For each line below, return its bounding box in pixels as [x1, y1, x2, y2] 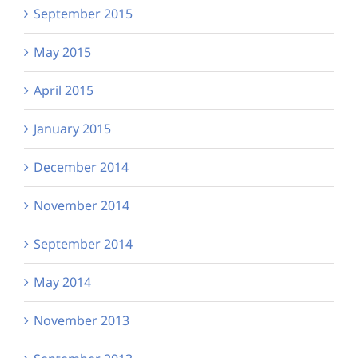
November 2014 [34, 196, 129, 214]
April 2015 [34, 81, 93, 99]
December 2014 [34, 157, 129, 176]
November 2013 [34, 311, 129, 329]
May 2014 [34, 272, 91, 291]
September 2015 [34, 4, 133, 22]
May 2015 [34, 42, 91, 61]
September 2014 [34, 234, 133, 253]
